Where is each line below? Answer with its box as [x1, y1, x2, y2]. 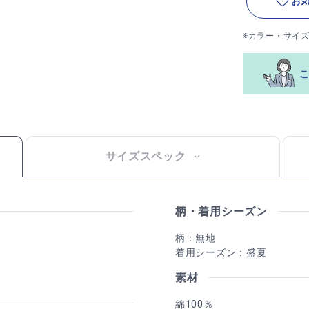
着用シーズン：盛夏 [175, 247, 267, 259]
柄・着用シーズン [175, 205, 268, 219]
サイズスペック [105, 149, 186, 163]
